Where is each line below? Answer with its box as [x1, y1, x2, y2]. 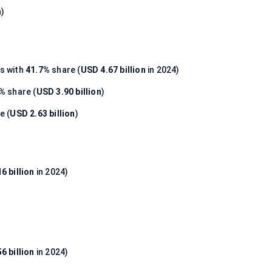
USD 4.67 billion [80, 65, 146, 75]
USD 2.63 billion [10, 109, 75, 119]
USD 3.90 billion [36, 87, 101, 97]
